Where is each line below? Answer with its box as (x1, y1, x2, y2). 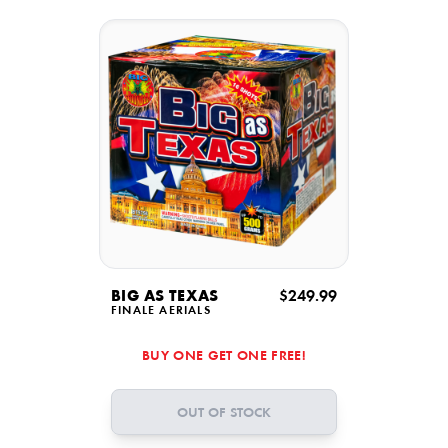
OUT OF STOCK (177, 406, 271, 421)
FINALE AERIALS (111, 305, 211, 317)
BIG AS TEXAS (111, 289, 219, 305)
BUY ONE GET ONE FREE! (141, 350, 307, 364)
